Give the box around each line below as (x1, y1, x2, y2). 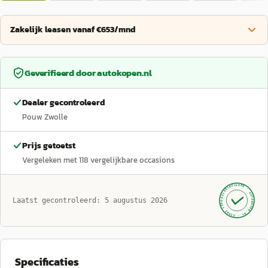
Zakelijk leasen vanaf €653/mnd (10, 23, 136, 36)
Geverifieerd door (25, 66, 98, 80)
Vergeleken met (22, 154, 79, 166)
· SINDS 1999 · (218, 197, 245, 218)
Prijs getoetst (22, 139, 75, 152)
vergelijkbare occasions (90, 154, 175, 166)
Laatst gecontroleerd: (13, 196, 105, 205)
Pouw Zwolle (22, 111, 68, 123)
